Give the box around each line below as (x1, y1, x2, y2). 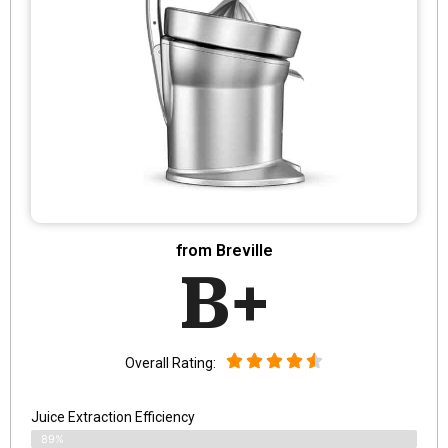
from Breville (175, 240, 273, 260)
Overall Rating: (125, 355, 216, 372)
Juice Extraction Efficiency (31, 408, 195, 425)
